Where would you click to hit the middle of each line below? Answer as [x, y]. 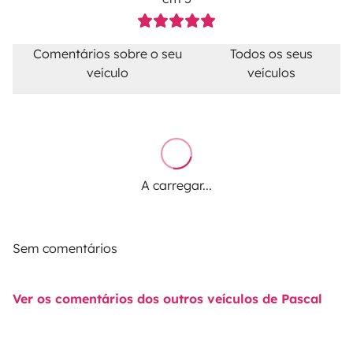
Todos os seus [272, 54]
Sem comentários [65, 249]
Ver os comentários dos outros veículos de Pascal [167, 299]
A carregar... [176, 186]
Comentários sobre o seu [108, 54]
